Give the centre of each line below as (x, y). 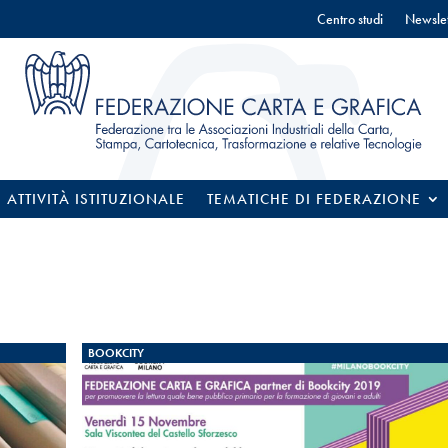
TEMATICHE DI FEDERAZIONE (313, 199)
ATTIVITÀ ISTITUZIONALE (95, 199)
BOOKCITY (115, 353)
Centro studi (349, 19)
